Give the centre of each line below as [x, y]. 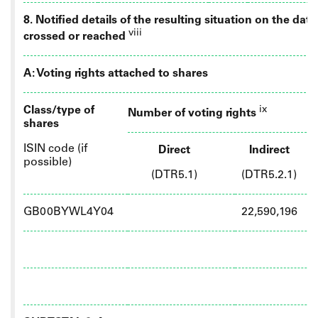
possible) [48, 163]
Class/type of [59, 111]
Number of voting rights [193, 114]
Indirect [269, 151]
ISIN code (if [55, 149]
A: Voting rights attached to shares [116, 74]
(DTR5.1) [174, 176]
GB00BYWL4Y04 [68, 213]
